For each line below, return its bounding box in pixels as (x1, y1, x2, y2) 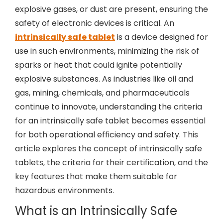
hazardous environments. (15, 185, 114, 196)
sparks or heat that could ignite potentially (15, 59, 182, 71)
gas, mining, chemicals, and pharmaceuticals (15, 87, 190, 99)
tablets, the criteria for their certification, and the (15, 157, 208, 168)
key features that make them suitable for (15, 171, 177, 182)
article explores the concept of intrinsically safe (15, 143, 202, 154)
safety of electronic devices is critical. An (15, 17, 174, 29)
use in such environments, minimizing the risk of (15, 45, 199, 57)
